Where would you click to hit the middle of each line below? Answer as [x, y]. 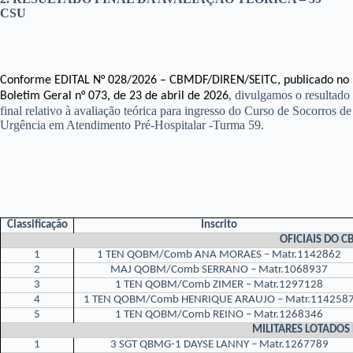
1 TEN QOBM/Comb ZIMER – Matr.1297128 [219, 285]
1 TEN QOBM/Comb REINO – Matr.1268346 [219, 315]
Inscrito [219, 225]
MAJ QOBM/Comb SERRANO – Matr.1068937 [219, 270]
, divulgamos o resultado [289, 95]
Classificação [37, 225]
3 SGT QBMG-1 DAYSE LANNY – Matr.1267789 [219, 345]
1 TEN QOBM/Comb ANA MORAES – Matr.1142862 [219, 255]
